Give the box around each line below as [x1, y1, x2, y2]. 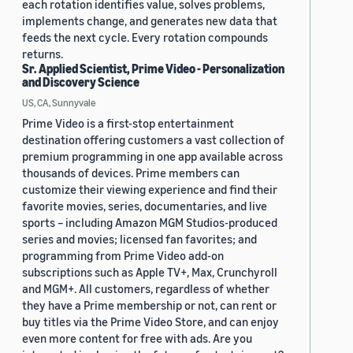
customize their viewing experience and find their [22, 182, 277, 197]
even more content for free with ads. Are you [22, 331, 252, 346]
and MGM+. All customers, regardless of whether [22, 281, 269, 296]
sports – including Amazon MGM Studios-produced [22, 215, 277, 230]
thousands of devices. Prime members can [22, 165, 240, 180]
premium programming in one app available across [22, 149, 283, 164]
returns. [22, 46, 63, 61]
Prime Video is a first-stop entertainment [22, 116, 234, 131]
